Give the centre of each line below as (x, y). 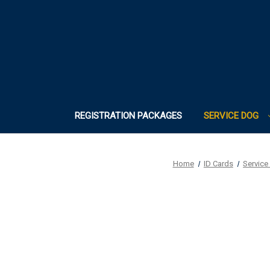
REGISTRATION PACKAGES (128, 116)
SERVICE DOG (232, 116)
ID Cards (218, 164)
